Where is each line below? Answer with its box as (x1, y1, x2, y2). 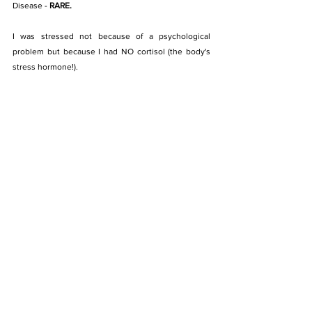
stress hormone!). (13, 61, 80, 72)
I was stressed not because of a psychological (13, 31, 210, 41)
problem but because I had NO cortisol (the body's (13, 46, 210, 56)
